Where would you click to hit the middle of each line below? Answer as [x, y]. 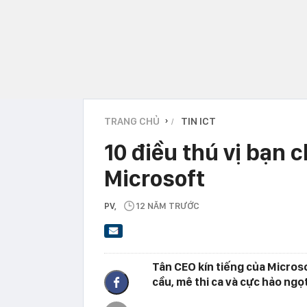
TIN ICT [198, 121]
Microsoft [155, 178]
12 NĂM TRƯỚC [168, 206]
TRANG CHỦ [132, 121]
